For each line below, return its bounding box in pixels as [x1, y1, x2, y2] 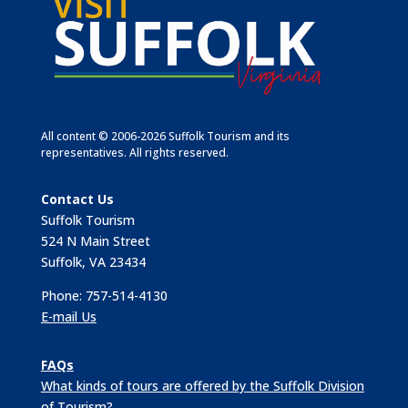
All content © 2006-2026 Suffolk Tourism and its [40, 128, 290, 145]
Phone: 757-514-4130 [40, 287, 168, 305]
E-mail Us [40, 308, 97, 326]
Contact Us [40, 190, 114, 209]
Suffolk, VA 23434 [40, 253, 146, 271]
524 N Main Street [40, 232, 150, 250]
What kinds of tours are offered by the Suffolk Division [40, 377, 364, 395]
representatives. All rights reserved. [40, 145, 229, 161]
